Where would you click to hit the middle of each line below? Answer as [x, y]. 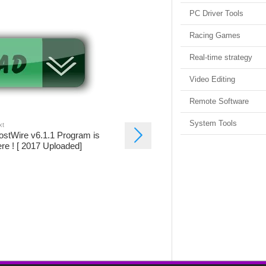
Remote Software [219, 101]
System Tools [213, 123]
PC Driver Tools [216, 13]
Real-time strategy [221, 57]
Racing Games [215, 35]
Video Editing [212, 79]
